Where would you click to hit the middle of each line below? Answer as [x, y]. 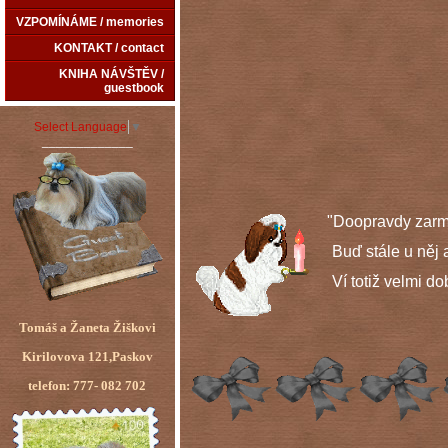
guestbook [134, 88]
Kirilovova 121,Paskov [87, 356]
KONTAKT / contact [109, 48]
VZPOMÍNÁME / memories [90, 22]
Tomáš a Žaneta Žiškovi [87, 327]
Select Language [80, 127]
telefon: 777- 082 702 [87, 385]
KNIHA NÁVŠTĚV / [111, 74]
